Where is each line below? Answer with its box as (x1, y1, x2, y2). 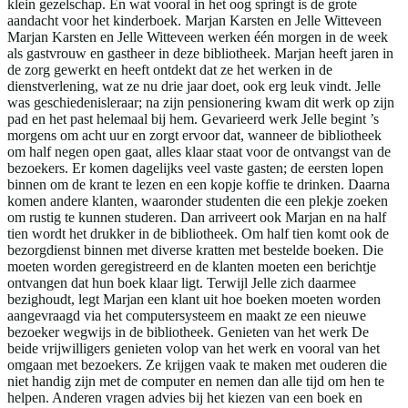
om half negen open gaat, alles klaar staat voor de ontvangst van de (7, 144, 391, 160)
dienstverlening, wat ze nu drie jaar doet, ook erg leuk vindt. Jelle (7, 78, 381, 95)
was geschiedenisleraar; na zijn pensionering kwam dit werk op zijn (7, 95, 394, 111)
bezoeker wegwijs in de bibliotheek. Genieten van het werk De (7, 324, 369, 341)
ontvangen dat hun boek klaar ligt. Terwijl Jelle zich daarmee (7, 275, 356, 291)
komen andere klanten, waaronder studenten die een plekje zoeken (7, 193, 388, 209)
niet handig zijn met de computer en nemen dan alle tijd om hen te (7, 373, 384, 390)
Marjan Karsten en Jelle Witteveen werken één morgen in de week (7, 29, 388, 46)
